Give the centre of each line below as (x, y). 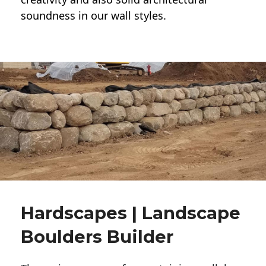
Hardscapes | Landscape (131, 213)
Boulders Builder (97, 237)
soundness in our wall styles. (94, 16)
